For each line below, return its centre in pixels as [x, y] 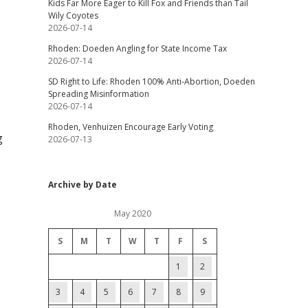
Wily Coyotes [73, 15]
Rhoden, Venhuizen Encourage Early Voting [130, 127]
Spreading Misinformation [98, 94]
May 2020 [132, 213]
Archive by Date [82, 185]
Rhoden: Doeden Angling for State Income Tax [137, 48]
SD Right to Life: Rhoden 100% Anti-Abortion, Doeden [151, 81]
